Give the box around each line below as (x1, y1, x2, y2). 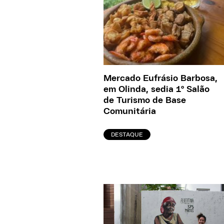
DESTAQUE (111, 131, 143, 137)
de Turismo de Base (103, 95, 186, 105)
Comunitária (103, 106, 156, 116)
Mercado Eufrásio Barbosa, (103, 73, 217, 83)
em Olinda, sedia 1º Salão (103, 84, 209, 94)
